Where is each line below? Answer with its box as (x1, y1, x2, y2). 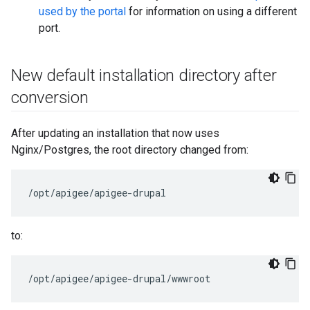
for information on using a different (126, 5, 297, 18)
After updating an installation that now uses (11, 127, 219, 140)
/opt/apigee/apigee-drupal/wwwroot (28, 272, 210, 285)
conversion (11, 88, 89, 107)
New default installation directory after (11, 66, 277, 85)
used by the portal (39, 5, 126, 18)
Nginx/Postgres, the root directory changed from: (11, 143, 248, 156)
